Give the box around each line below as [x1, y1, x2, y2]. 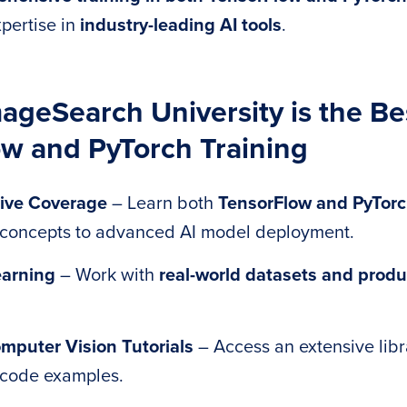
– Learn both [107, 193, 218, 214]
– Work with [55, 264, 159, 286]
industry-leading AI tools [80, 15, 282, 36]
